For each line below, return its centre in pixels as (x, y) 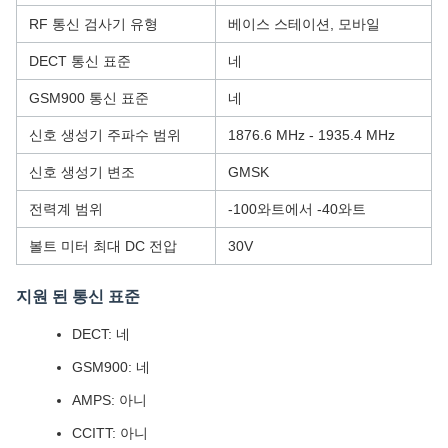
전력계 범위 (66, 209)
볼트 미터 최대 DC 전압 (103, 246)
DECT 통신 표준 (80, 61)
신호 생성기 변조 (82, 172)
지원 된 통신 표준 (78, 296)
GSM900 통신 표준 (89, 98)
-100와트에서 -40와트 (297, 209)
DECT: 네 (101, 334)
